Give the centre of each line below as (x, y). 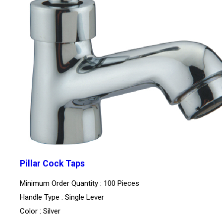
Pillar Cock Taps (52, 163)
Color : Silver (40, 211)
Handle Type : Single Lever (62, 197)
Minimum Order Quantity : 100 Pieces (80, 184)
